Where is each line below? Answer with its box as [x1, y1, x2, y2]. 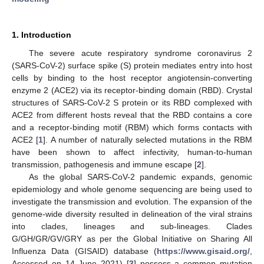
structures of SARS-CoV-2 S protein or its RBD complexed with [12, 97, 252, 107]
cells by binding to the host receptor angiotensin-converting [12, 72, 252, 82]
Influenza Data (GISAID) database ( [12, 246, 157, 256]
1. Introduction [12, 29, 71, 39]
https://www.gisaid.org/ [157, 246, 250, 256]
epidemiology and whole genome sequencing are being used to [12, 184, 252, 194]
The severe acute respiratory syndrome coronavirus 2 [28, 48, 252, 58]
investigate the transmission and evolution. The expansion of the [12, 196, 252, 206]
